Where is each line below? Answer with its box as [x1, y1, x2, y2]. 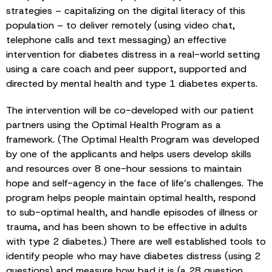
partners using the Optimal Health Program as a [6, 118, 221, 131]
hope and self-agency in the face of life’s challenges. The [6, 176, 263, 189]
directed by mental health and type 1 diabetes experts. [6, 76, 257, 90]
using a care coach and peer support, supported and [6, 62, 246, 75]
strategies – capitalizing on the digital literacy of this [6, 4, 245, 17]
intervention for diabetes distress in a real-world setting [6, 47, 260, 61]
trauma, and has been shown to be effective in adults [6, 220, 247, 233]
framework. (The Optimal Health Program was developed [6, 132, 259, 146]
